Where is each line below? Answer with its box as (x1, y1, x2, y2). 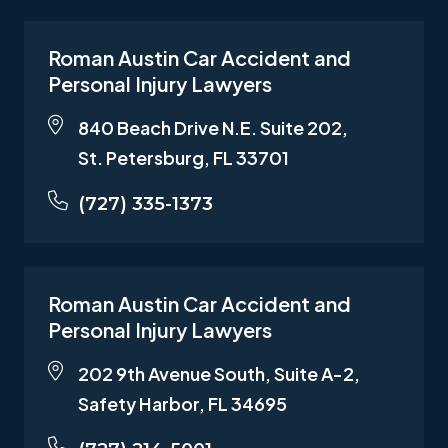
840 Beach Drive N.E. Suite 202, (78, 115, 348, 139)
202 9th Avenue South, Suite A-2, (78, 361, 360, 385)
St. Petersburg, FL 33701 (78, 145, 289, 169)
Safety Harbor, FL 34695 (78, 391, 287, 415)
